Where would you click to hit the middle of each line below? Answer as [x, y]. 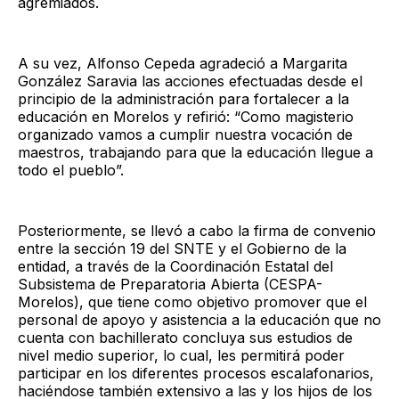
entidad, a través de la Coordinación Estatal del [175, 266]
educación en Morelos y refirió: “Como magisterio [186, 116]
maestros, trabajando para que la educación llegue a [195, 152]
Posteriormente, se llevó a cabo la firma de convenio [197, 230]
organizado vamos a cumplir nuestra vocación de [185, 134]
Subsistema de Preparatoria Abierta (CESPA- [170, 284]
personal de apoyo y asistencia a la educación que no [199, 319]
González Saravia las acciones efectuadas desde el [190, 81]
